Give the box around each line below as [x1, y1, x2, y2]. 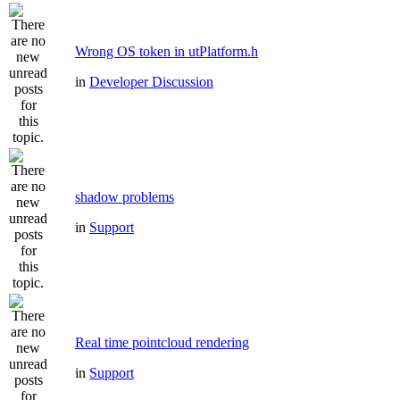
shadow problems [75, 189, 174, 204]
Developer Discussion [89, 74, 213, 89]
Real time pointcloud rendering [75, 335, 249, 350]
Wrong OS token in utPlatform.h [75, 44, 258, 59]
